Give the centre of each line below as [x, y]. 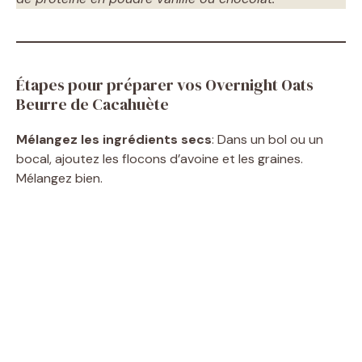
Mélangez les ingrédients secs [114, 139]
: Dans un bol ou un [267, 139]
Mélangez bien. [59, 178]
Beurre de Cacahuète [93, 104]
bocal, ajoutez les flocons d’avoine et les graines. [160, 158]
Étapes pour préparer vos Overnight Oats [165, 84]
